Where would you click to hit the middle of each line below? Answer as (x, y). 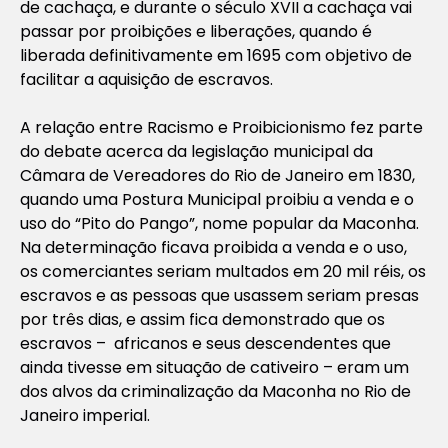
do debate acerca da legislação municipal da (196, 151)
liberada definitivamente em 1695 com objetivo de (216, 55)
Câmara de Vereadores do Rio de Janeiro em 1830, (217, 175)
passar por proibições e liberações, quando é (196, 31)
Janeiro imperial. (85, 415)
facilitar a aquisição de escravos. (146, 79)
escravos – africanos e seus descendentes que (205, 343)
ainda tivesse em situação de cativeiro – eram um (214, 367)
